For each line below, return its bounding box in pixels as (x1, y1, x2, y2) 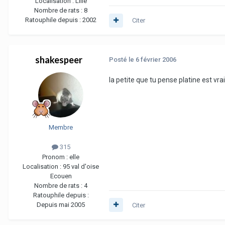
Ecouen (50, 172, 72, 180)
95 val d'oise (63, 162, 99, 170)
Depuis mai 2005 (37, 200, 85, 208)
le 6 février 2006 (129, 56, 176, 64)
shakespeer (35, 54, 82, 66)
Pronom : (42, 153, 69, 161)
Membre (49, 124, 73, 132)
